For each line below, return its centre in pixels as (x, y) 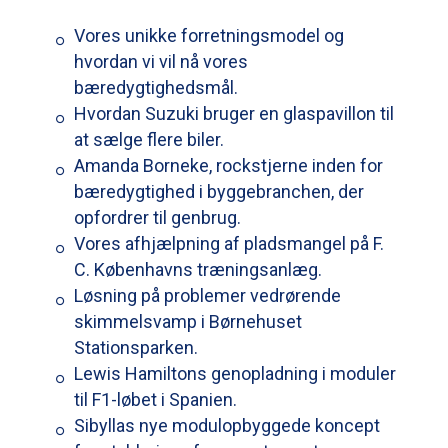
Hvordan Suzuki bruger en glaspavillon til (234, 113)
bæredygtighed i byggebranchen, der (219, 191)
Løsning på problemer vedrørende (207, 295)
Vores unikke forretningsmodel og (209, 35)
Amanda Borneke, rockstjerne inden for (228, 165)
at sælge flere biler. (149, 139)
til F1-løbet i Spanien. (155, 399)
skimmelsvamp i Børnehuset (188, 321)
